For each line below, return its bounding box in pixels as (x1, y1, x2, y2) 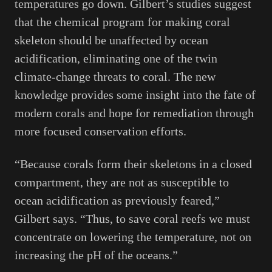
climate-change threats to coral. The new (15, 69, 216, 83)
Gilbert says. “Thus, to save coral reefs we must (15, 211, 250, 225)
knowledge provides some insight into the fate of (15, 87, 256, 101)
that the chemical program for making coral (15, 15, 230, 29)
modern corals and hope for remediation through (15, 106, 254, 120)
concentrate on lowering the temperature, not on (15, 229, 251, 243)
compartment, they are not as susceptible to (15, 175, 229, 189)
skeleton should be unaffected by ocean (15, 33, 208, 47)
